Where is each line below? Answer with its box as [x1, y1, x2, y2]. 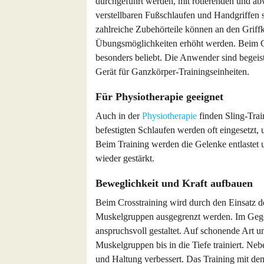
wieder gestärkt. [95, 153, 154, 163]
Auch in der [95, 111, 142, 121]
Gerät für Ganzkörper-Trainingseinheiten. [95, 67, 249, 77]
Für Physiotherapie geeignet [95, 91, 223, 103]
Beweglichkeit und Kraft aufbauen [95, 177, 253, 189]
